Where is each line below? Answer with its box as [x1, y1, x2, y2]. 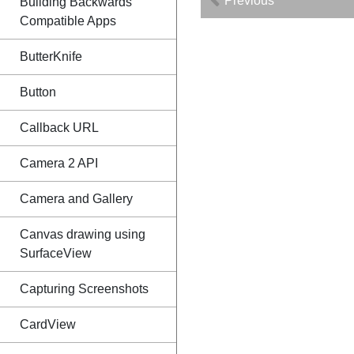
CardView [20, 318, 76, 331]
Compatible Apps [20, 14, 116, 28]
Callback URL [20, 121, 99, 134]
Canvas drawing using [20, 228, 145, 241]
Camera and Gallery [20, 192, 133, 205]
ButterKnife [20, 50, 82, 63]
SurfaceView [20, 247, 92, 260]
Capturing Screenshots [20, 282, 149, 296]
